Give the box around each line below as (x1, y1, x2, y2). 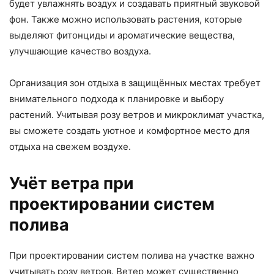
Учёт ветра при (9, 173, 134, 194)
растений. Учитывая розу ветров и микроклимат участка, (9, 109, 264, 121)
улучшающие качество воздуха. (9, 45, 151, 57)
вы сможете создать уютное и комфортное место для (9, 125, 250, 137)
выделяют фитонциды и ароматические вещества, (9, 29, 235, 42)
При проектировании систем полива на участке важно (9, 250, 254, 262)
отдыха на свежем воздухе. (9, 141, 131, 153)
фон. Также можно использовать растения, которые (9, 13, 242, 26)
